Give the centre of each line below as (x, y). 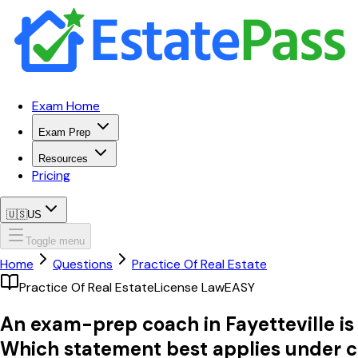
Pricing (51, 175)
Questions (83, 264)
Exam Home (66, 106)
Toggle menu (55, 241)
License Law (189, 287)
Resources (63, 159)
